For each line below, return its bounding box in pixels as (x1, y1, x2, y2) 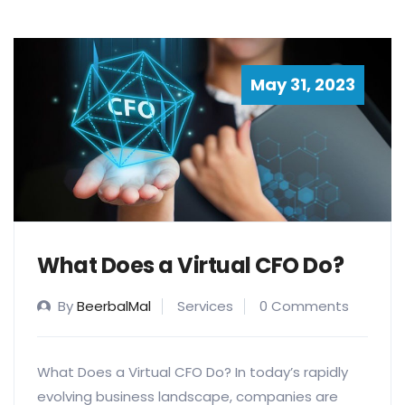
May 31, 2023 (250, 73, 355, 97)
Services (177, 297, 233, 316)
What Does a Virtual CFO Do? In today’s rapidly (37, 363, 348, 382)
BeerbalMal (77, 297, 151, 316)
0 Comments (259, 297, 349, 316)
